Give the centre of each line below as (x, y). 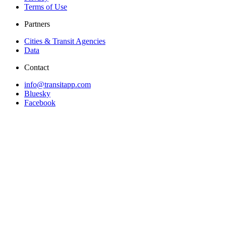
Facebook (40, 103)
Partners (37, 24)
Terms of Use (46, 7)
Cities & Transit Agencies (65, 41)
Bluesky (37, 94)
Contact (37, 68)
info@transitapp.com (58, 85)
